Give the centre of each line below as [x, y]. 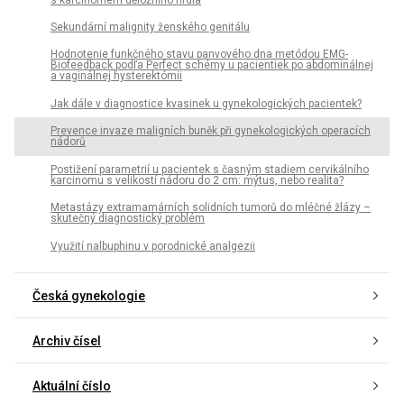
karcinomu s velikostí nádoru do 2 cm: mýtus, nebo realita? [197, 180]
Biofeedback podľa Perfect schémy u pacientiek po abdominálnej [212, 65]
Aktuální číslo [72, 386]
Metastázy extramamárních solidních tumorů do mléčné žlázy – [211, 208]
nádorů [68, 142]
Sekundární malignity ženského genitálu [150, 28]
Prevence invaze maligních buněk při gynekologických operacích [211, 131]
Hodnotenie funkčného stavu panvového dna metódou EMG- [199, 55]
